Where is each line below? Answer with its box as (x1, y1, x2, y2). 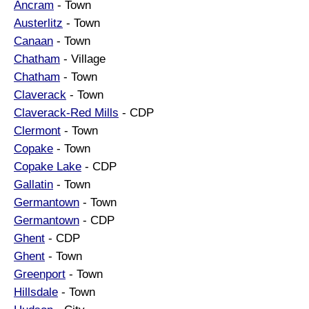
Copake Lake (14, 159, 81, 173)
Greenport (14, 267, 66, 281)
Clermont (14, 123, 61, 137)
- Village (60, 52, 106, 66)
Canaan (14, 34, 53, 48)
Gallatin (14, 177, 53, 191)
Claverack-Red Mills (14, 106, 119, 119)
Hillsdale (14, 285, 58, 299)
